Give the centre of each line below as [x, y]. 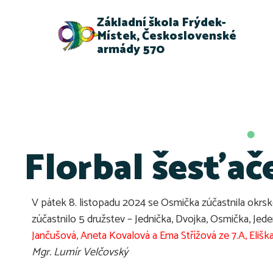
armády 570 [131, 49]
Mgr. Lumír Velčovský [80, 252]
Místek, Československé [167, 36]
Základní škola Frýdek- [162, 23]
